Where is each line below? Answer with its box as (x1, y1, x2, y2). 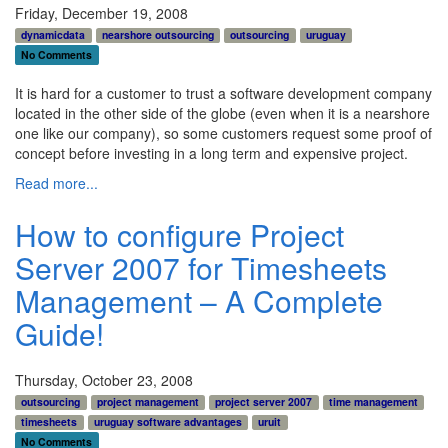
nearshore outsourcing (101, 26, 214, 42)
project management (96, 393, 199, 409)
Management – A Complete (15, 278, 383, 322)
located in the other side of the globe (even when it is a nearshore (15, 102, 430, 123)
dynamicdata (21, 26, 86, 42)
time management (329, 393, 419, 409)
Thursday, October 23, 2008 (15, 369, 193, 390)
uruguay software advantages (93, 414, 242, 430)
